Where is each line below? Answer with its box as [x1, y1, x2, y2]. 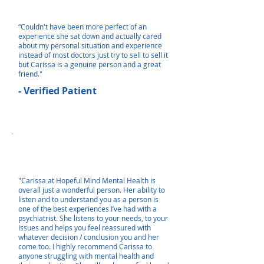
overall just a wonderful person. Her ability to [18, 185, 165, 194]
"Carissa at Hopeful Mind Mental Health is [18, 176, 156, 185]
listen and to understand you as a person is [18, 194, 159, 204]
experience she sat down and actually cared [18, 31, 161, 41]
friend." [18, 69, 42, 78]
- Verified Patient [18, 84, 97, 97]
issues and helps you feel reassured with [18, 223, 151, 232]
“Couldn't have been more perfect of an [18, 22, 147, 31]
